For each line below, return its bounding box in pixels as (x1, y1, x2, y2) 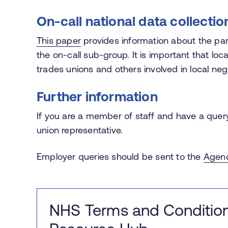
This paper (37, 35, 81, 46)
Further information (37, 89, 158, 104)
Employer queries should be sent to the (37, 151, 204, 162)
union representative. (37, 124, 123, 135)
